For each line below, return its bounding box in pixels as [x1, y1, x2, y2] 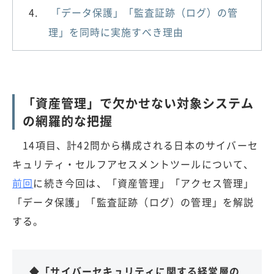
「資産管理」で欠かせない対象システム [23, 94, 254, 112]
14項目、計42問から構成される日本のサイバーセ [12, 137, 258, 152]
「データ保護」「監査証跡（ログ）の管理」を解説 [12, 194, 254, 209]
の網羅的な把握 [23, 111, 113, 130]
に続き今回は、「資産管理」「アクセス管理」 [33, 175, 254, 190]
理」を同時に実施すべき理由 [48, 24, 183, 39]
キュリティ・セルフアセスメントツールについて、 [12, 156, 254, 171]
